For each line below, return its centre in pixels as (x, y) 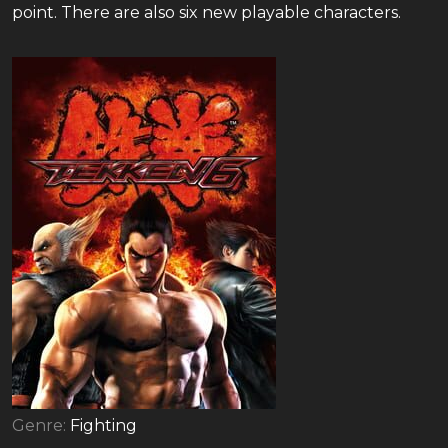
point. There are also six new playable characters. (206, 12)
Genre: (41, 425)
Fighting (103, 425)
